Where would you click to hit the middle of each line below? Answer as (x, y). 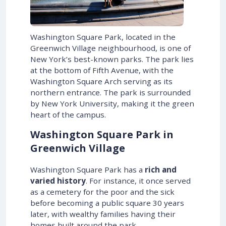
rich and (161, 169)
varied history (58, 180)
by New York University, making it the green (112, 103)
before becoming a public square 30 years (107, 203)
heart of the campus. (68, 114)
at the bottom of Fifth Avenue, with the (102, 70)
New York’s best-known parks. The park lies (112, 59)
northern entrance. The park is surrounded (110, 92)
